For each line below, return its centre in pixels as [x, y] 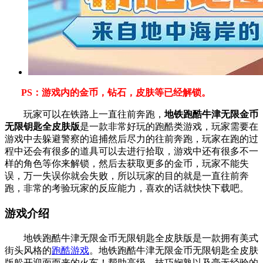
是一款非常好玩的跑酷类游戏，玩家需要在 [169, 127]
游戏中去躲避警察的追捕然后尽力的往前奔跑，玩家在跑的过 [131, 139]
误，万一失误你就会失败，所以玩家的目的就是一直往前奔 [127, 176]
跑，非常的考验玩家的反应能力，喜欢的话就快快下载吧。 [127, 188]
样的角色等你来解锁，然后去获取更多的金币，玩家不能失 [127, 164]
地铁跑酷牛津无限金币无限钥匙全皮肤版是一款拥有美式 [131, 238]
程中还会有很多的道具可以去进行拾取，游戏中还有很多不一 [131, 151]
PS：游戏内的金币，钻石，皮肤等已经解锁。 [108, 93]
